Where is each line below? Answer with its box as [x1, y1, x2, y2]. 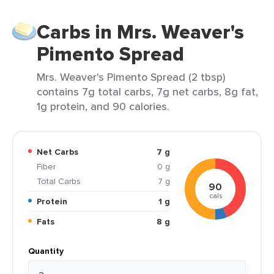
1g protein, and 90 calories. [37, 98, 169, 114]
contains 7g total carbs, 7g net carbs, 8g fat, [37, 84, 258, 99]
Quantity [28, 245, 64, 257]
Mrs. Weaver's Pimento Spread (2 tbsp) [37, 69, 225, 84]
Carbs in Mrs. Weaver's [37, 17, 244, 46]
